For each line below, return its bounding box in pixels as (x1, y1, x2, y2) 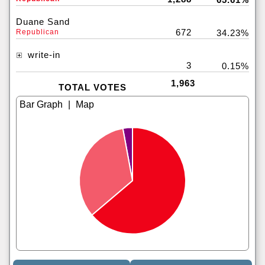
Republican (16, 28, 59, 36)
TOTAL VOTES (58, 82, 127, 92)
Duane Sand (16, 17, 70, 27)
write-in (25, 50, 60, 60)
